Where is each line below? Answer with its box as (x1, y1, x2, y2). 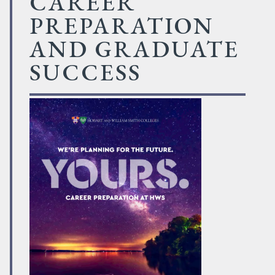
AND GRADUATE (29, 34, 239, 64)
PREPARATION (29, 10, 214, 41)
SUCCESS (29, 57, 141, 88)
